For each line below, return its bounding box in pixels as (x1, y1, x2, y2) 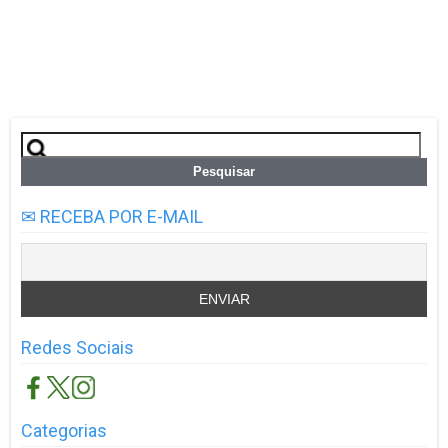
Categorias (21, 419, 108, 441)
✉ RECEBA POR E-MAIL (21, 205, 204, 227)
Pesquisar (20, 130, 94, 151)
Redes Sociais (21, 336, 135, 358)
